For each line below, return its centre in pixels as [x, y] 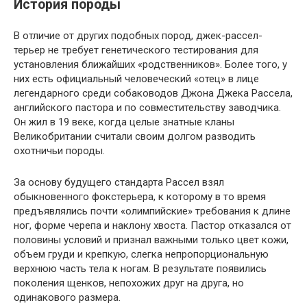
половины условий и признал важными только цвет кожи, [151, 240]
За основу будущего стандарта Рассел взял [119, 182]
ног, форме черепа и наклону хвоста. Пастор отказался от [152, 225]
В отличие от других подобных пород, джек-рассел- [138, 35]
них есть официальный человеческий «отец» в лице [136, 78]
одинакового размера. [67, 297]
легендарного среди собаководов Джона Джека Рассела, [153, 93]
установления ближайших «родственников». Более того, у [150, 64]
